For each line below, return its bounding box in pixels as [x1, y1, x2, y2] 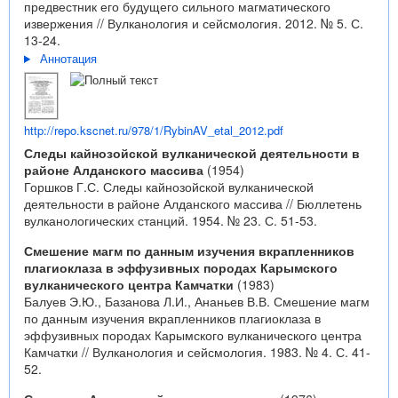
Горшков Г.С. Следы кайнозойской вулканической [24, 178, 314, 195]
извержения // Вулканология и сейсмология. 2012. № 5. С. [24, 14, 363, 32]
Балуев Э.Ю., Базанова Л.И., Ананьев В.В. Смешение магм [24, 292, 370, 310]
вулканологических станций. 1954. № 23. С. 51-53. [24, 211, 317, 229]
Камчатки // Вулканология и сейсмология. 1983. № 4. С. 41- [24, 343, 370, 361]
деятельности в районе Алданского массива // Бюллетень [24, 195, 362, 212]
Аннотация [39, 50, 97, 67]
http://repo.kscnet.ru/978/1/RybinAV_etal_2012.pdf [24, 122, 283, 139]
